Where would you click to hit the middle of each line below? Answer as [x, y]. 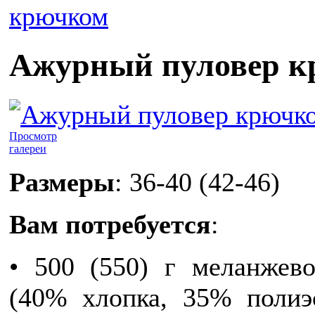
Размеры [62, 182]
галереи [28, 148]
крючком [59, 16]
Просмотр [33, 136]
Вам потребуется [110, 224]
